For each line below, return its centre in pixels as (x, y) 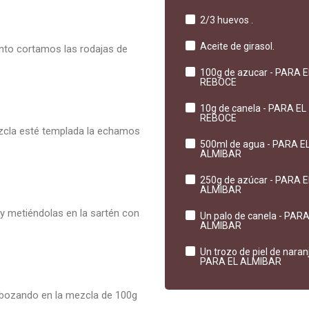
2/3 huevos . (226, 20)
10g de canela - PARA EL (253, 108)
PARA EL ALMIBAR (240, 261)
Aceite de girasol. (237, 46)
